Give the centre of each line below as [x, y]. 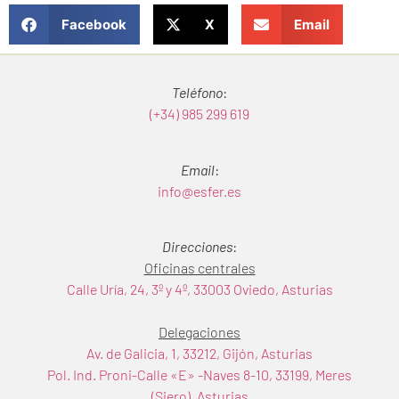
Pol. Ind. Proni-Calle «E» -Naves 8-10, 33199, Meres [199, 374]
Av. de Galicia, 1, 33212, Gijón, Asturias [199, 353]
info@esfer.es [199, 191]
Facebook [94, 24]
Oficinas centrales [199, 267]
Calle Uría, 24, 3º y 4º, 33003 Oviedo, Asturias [199, 289]
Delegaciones [199, 331]
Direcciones [197, 246]
